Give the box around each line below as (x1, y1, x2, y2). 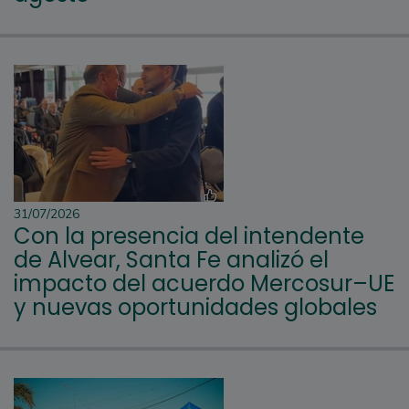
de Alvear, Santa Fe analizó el (14, 245, 329, 276)
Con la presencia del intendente (14, 221, 364, 252)
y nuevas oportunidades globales (14, 292, 377, 323)
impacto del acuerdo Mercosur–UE (14, 268, 394, 299)
